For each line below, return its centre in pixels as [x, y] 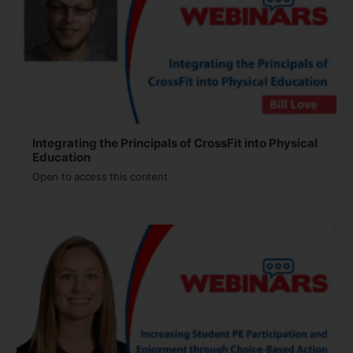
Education [61, 157]
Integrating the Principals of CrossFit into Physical [175, 143]
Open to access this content [100, 176]
